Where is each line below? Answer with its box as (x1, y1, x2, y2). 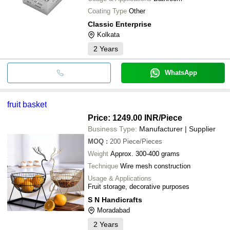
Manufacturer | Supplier (139, 124, 216, 133)
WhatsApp (164, 68, 197, 76)
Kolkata (97, 30, 120, 39)
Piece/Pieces (123, 137, 162, 145)
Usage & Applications (88, 174, 151, 182)
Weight (88, 149, 108, 158)
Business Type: (88, 124, 137, 133)
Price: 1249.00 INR (88, 113, 159, 122)
